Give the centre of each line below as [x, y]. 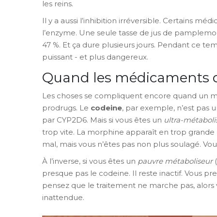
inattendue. [63, 197]
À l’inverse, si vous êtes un [90, 161]
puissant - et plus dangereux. [95, 57]
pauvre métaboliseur [175, 161]
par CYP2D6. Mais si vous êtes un [103, 120]
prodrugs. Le [66, 108]
